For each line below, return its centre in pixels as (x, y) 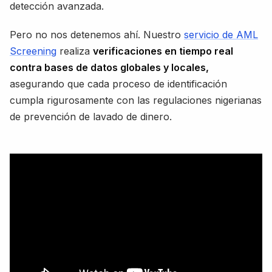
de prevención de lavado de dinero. (91, 117)
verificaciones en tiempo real (163, 51)
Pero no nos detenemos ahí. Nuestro (97, 35)
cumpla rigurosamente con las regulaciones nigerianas (136, 100)
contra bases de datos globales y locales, (109, 68)
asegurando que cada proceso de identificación (118, 84)
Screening (33, 51)
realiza (75, 51)
